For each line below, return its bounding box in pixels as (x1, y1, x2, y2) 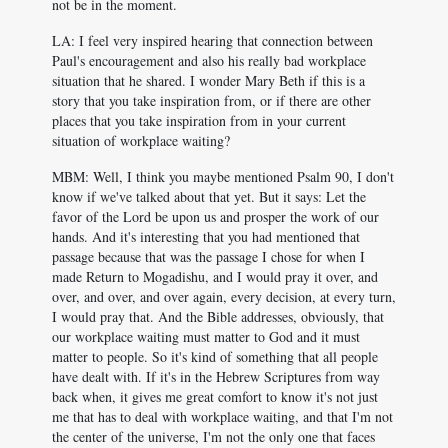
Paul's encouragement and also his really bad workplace (52, 51, 366, 70)
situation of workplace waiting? (52, 131, 230, 150)
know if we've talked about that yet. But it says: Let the (52, 187, 366, 206)
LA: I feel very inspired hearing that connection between (52, 31, 373, 50)
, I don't (349, 167, 394, 186)
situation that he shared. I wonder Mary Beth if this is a (52, 71, 365, 90)
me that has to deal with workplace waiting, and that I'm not (52, 407, 393, 426)
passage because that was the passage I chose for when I (52, 247, 365, 266)
